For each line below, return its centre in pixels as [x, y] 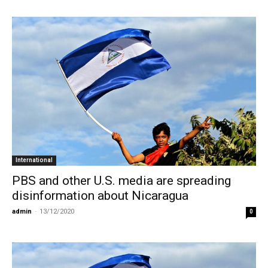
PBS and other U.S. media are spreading [121, 180]
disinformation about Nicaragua [100, 195]
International [34, 160]
